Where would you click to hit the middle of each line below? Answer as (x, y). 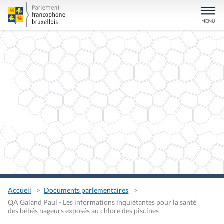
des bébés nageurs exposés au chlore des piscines (83, 211)
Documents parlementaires (86, 190)
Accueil (20, 190)
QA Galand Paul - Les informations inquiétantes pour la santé (102, 202)
